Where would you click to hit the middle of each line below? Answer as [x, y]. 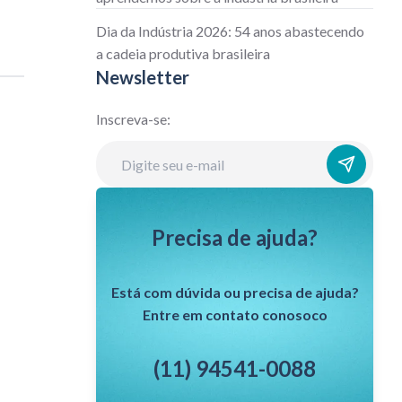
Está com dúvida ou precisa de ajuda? [235, 292]
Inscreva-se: [134, 119]
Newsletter [143, 77]
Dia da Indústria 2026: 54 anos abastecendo [231, 31]
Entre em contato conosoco [235, 315]
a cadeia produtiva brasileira [184, 53]
